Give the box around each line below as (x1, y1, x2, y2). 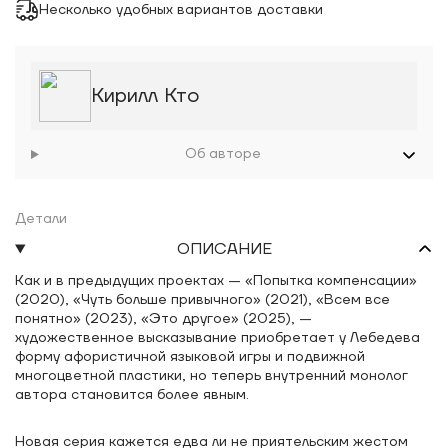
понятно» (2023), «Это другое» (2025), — (15, 310, 312, 328)
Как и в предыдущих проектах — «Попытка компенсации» (15, 272, 417, 290)
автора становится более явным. (15, 386, 249, 404)
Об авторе (185, 145, 262, 163)
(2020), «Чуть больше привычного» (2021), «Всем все (15, 291, 390, 309)
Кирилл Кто (91, 83, 199, 109)
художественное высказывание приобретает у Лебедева (15, 329, 420, 347)
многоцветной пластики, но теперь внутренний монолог (15, 367, 408, 385)
